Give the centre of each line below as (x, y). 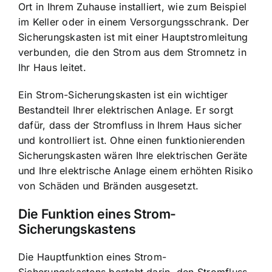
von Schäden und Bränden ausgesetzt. (109, 185)
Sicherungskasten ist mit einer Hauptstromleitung (133, 37)
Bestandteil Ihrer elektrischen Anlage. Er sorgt (126, 110)
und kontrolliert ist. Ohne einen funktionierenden (131, 140)
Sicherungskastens (77, 229)
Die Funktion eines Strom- (97, 213)
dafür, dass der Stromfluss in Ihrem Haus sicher (130, 125)
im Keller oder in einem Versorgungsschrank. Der (134, 22)
